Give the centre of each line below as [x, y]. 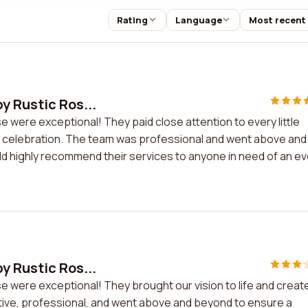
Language [198, 20]
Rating [132, 20]
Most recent [278, 20]
